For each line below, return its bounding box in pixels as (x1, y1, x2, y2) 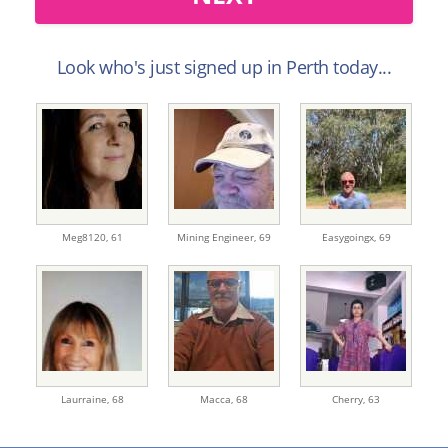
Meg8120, (61, 230, 111, 244)
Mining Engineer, (177, 230, 259, 244)
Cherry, (332, 392, 368, 406)
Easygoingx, (321, 230, 379, 244)
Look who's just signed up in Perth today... (56, 55, 392, 79)
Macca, (200, 392, 236, 406)
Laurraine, (60, 392, 112, 406)
